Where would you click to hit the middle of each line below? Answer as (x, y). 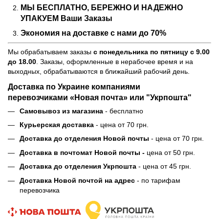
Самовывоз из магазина (61, 111)
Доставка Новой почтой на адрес (77, 180)
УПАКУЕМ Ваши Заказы (66, 19)
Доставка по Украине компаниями (74, 86)
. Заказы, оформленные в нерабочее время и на (115, 61)
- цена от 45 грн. (164, 166)
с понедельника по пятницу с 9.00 (152, 52)
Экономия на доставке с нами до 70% (93, 33)
